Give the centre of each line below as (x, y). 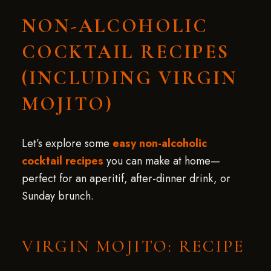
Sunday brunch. (57, 196)
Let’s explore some (67, 143)
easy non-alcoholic (159, 143)
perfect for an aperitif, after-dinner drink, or (126, 178)
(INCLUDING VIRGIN (129, 78)
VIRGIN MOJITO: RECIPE (133, 246)
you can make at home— (162, 161)
